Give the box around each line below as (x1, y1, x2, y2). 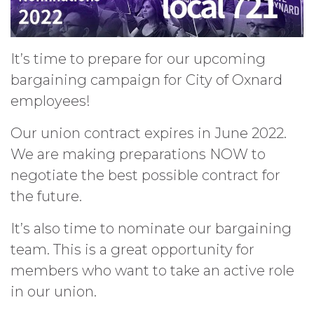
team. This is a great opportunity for (11, 240, 254, 258)
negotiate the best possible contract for (11, 166, 280, 184)
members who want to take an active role (11, 261, 294, 279)
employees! (11, 92, 90, 109)
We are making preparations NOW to (11, 145, 266, 163)
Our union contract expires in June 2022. (11, 124, 287, 142)
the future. (11, 187, 82, 205)
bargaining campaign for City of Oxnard (11, 71, 282, 88)
